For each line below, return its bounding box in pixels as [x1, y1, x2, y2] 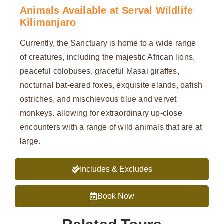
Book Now [97, 192, 134, 201]
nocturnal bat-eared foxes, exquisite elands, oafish [20, 81, 203, 90]
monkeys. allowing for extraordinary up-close [20, 109, 182, 118]
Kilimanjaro [20, 17, 76, 28]
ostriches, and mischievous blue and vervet [20, 95, 177, 104]
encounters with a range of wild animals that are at [20, 123, 202, 132]
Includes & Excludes [79, 165, 152, 174]
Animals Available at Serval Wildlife [20, 5, 193, 16]
